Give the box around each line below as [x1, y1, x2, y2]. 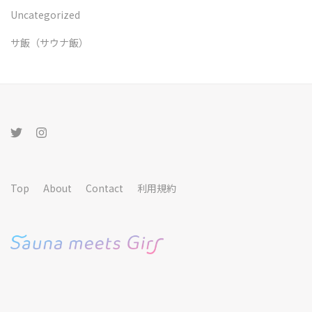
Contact [86, 181, 123, 196]
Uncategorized [10, 8, 80, 22]
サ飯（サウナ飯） [10, 36, 88, 50]
